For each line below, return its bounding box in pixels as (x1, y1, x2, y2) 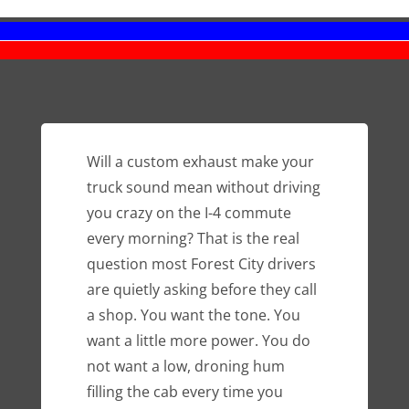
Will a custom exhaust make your (86, 152, 314, 173)
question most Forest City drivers (86, 254, 316, 275)
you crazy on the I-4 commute (86, 203, 291, 224)
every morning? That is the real (86, 228, 299, 249)
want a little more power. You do (86, 330, 310, 351)
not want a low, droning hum (86, 356, 285, 377)
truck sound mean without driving (86, 177, 320, 198)
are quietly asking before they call (86, 279, 317, 300)
